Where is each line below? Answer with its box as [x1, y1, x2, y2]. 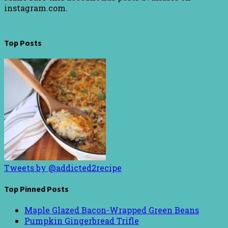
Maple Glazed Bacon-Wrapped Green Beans [24, 205, 199, 216]
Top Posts [4, 37, 42, 48]
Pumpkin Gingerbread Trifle [24, 215, 139, 226]
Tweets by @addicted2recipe [4, 162, 122, 173]
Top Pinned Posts [4, 184, 69, 194]
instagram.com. [4, 3, 68, 14]
